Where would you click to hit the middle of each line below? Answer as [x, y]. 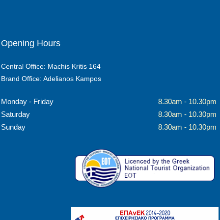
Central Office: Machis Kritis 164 [51, 66]
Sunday [14, 127]
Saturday [16, 114]
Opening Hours [31, 43]
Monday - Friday [27, 101]
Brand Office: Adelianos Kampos [51, 79]
